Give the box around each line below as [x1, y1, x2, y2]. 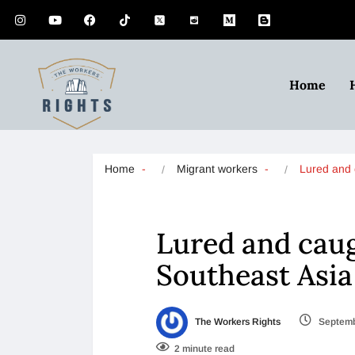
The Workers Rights [193, 316, 281, 327]
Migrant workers [177, 162, 258, 175]
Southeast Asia [156, 257, 353, 293]
